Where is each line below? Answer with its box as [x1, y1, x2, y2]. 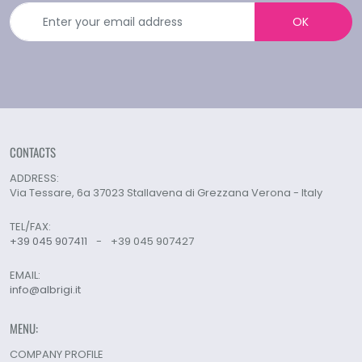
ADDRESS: [10, 170, 59, 186]
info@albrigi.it [10, 282, 81, 297]
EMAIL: [10, 267, 40, 283]
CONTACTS [10, 143, 57, 161]
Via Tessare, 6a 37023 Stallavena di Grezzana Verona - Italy [10, 185, 322, 200]
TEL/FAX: [10, 219, 51, 234]
